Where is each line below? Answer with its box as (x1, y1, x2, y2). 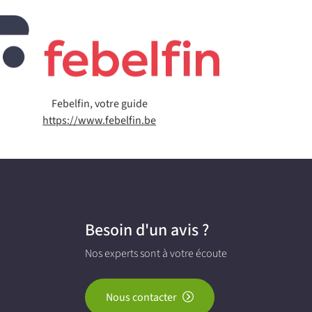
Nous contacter (105, 289, 177, 304)
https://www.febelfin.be (42, 112, 157, 127)
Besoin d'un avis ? (85, 218, 210, 241)
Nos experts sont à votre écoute (85, 245, 228, 260)
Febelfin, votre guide (51, 95, 148, 111)
